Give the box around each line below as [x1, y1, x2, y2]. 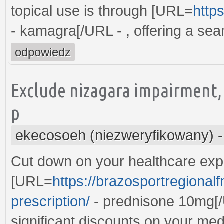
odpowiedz [15, 45, 71, 59]
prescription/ [11, 193, 90, 209]
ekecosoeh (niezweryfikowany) [15, 127, 214, 143]
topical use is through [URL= [11, 2, 193, 19]
